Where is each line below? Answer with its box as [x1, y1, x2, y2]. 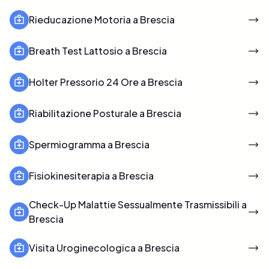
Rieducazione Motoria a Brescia [29, 13, 175, 26]
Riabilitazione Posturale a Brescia [29, 106, 181, 119]
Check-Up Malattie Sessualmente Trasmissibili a [29, 198, 247, 211]
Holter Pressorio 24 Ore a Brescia [29, 75, 183, 88]
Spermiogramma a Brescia [29, 138, 150, 151]
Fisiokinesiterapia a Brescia [29, 169, 154, 182]
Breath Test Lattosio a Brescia [29, 44, 167, 57]
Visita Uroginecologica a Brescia [29, 241, 180, 254]
